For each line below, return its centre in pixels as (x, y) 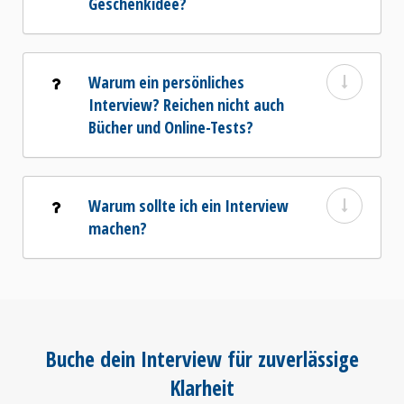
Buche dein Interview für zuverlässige (202, 359)
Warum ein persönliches (166, 83)
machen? (118, 229)
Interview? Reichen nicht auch (186, 105)
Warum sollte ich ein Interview (188, 206)
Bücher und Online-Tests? (171, 128)
